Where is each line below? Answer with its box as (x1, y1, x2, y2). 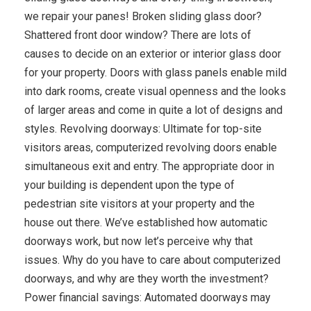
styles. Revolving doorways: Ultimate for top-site (24, 121, 262, 135)
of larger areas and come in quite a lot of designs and (24, 103, 283, 117)
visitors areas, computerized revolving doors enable (24, 140, 277, 154)
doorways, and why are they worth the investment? (24, 271, 269, 285)
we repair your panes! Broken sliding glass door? (24, 9, 262, 23)
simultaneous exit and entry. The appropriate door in (24, 159, 274, 173)
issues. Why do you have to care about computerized (24, 253, 280, 267)
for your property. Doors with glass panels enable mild (24, 65, 287, 79)
